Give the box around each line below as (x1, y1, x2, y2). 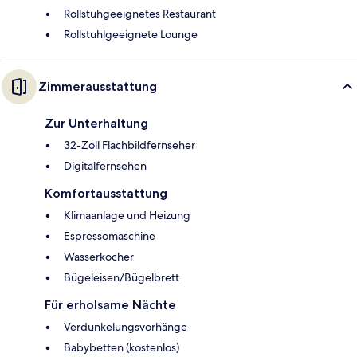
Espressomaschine (64, 228, 155, 243)
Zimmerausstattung (38, 78, 157, 94)
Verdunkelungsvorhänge (64, 319, 187, 334)
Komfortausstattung (45, 185, 167, 201)
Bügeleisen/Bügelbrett (64, 269, 179, 284)
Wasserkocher (64, 249, 134, 264)
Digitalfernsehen (64, 158, 147, 173)
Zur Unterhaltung (45, 115, 148, 131)
